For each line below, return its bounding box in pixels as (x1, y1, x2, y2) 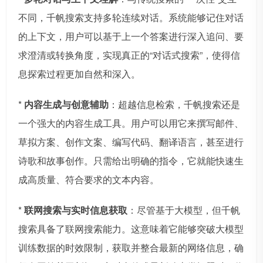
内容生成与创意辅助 (24, 97, 109, 112)
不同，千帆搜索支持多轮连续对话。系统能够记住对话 (18, 11, 244, 25)
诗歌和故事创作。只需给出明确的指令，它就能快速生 (18, 154, 244, 168)
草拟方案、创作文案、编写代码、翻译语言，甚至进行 (18, 135, 244, 149)
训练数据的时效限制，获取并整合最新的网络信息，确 (18, 241, 244, 255)
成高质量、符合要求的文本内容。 (18, 173, 159, 187)
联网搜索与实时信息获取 (24, 203, 127, 217)
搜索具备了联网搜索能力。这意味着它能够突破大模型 (18, 222, 244, 236)
